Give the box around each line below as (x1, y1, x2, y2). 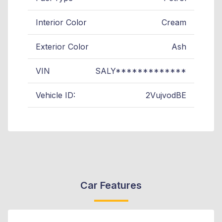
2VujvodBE (146, 90, 186, 100)
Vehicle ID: (36, 90, 75, 100)
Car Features (80, 179, 142, 191)
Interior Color (36, 17, 87, 27)
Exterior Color (36, 41, 89, 52)
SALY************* (95, 65, 186, 76)
